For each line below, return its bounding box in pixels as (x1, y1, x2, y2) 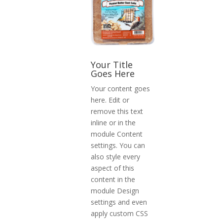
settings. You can (90, 141, 145, 150)
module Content (90, 129, 143, 139)
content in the (90, 175, 135, 184)
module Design (90, 186, 139, 195)
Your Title (90, 59, 133, 71)
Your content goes (90, 84, 150, 93)
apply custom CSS (90, 209, 148, 218)
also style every (90, 152, 140, 161)
